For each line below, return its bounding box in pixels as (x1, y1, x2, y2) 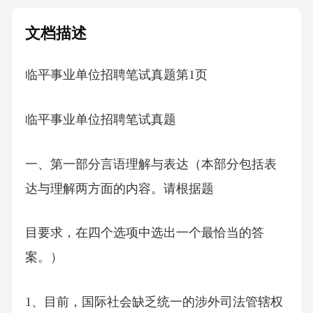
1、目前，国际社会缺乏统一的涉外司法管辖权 (24, 295, 283, 310)
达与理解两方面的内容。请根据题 (24, 181, 214, 196)
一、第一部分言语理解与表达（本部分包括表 (24, 156, 277, 171)
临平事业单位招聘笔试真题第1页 (24, 68, 208, 82)
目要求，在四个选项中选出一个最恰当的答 (24, 226, 264, 240)
